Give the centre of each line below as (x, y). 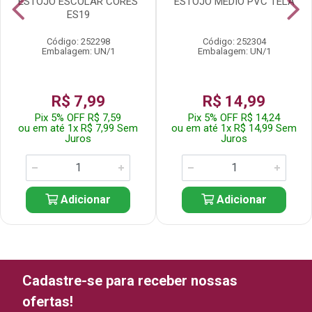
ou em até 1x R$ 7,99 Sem (78, 128)
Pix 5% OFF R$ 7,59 (78, 118)
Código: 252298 (78, 41)
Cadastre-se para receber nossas (130, 281)
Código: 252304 (234, 41)
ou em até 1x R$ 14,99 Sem (234, 128)
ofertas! (48, 302)
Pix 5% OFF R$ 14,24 (234, 118)
